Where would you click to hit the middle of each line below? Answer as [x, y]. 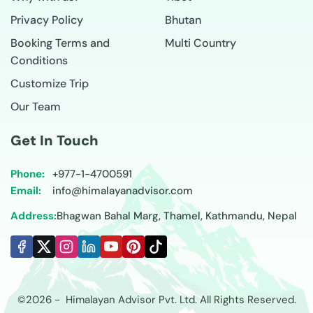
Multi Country [201, 43]
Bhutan [183, 20]
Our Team [36, 106]
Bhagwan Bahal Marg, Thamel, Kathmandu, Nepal [177, 216]
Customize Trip [50, 83]
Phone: [28, 174]
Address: [34, 216]
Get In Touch [54, 140]
